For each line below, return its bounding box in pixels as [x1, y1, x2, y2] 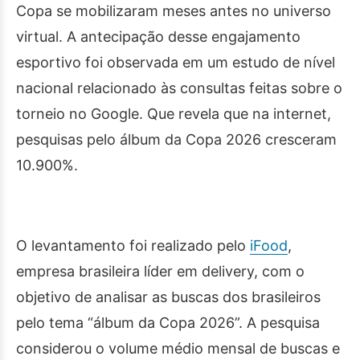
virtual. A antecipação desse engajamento [16, 28, 301, 46]
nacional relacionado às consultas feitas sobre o [16, 80, 342, 97]
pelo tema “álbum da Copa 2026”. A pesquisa [16, 314, 320, 332]
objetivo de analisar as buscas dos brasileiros [16, 288, 321, 306]
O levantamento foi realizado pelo [16, 237, 250, 255]
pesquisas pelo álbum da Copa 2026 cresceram [16, 131, 337, 149]
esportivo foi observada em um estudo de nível [16, 54, 335, 72]
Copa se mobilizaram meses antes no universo [16, 2, 331, 20]
